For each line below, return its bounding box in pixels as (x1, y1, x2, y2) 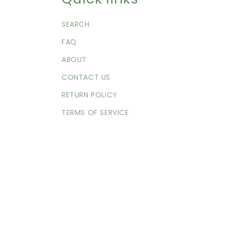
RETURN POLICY (62, 89, 118, 100)
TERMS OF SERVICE (62, 107, 129, 118)
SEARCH (62, 19, 90, 29)
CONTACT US (62, 72, 110, 82)
